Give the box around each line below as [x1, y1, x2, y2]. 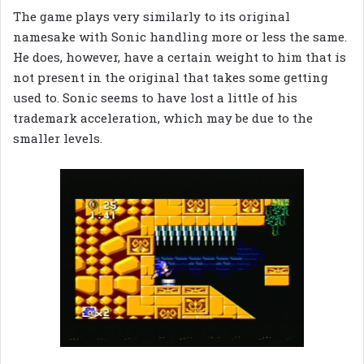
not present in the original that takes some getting [13, 68, 328, 85]
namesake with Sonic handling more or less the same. [13, 28, 347, 45]
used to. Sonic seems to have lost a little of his [13, 89, 297, 106]
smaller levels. [13, 129, 102, 146]
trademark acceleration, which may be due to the [13, 109, 313, 126]
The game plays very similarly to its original [13, 7, 290, 24]
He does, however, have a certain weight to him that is [13, 48, 346, 65]
